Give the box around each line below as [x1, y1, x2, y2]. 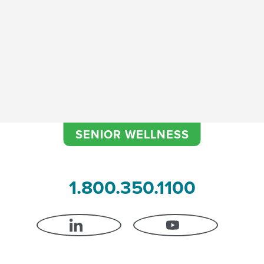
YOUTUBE [175, 222, 233, 239]
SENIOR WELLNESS [75, 126, 189, 143]
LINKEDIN [78, 222, 134, 239]
